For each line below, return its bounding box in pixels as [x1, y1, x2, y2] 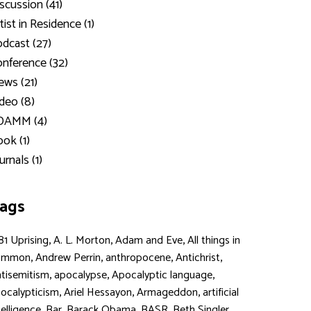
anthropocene [105, 249, 171, 267]
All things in [187, 231, 240, 250]
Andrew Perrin [35, 249, 101, 267]
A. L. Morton [53, 231, 110, 250]
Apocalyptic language [111, 266, 212, 285]
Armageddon [136, 283, 198, 302]
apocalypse [53, 266, 107, 285]
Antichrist [175, 249, 220, 267]
